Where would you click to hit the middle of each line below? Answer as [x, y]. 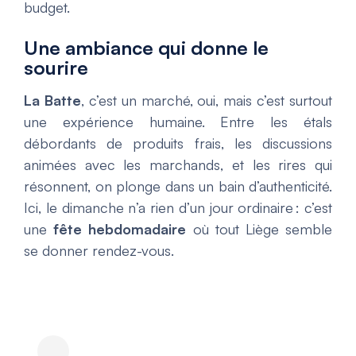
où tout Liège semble [259, 229]
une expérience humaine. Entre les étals [178, 122]
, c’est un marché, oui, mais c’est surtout [206, 101]
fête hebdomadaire [120, 229]
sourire [56, 68]
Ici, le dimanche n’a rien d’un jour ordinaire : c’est [178, 208]
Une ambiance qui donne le [146, 48]
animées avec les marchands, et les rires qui [178, 165]
